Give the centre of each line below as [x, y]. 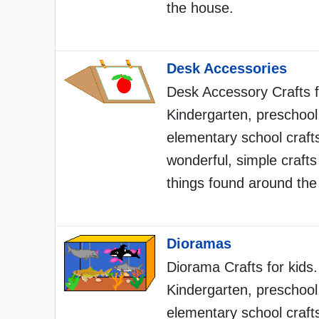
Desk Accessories [227, 69]
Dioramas [199, 244]
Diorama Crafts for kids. [242, 267]
